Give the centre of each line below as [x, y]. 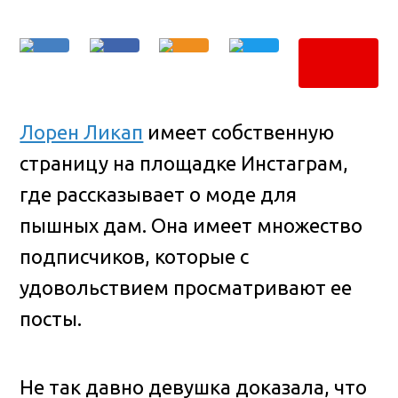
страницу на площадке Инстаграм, [184, 163]
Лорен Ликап [82, 131]
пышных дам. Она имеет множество [191, 225]
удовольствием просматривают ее [186, 287]
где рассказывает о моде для [159, 194]
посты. [51, 318]
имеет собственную [239, 131]
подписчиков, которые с [135, 256]
